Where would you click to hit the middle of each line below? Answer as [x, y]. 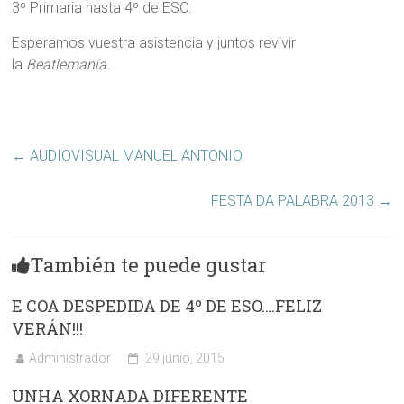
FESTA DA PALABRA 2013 [294, 201]
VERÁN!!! [48, 329]
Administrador [70, 358]
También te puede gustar [149, 265]
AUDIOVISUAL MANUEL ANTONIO [135, 156]
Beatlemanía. [69, 65]
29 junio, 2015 [185, 358]
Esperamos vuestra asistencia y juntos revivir [154, 43]
